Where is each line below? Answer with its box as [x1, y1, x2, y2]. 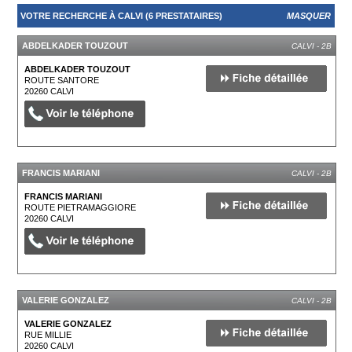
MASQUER [286, 11, 331, 20]
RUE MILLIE [24, 330, 72, 339]
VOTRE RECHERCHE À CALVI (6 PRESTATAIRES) [20, 11, 223, 20]
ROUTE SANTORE [24, 75, 100, 85]
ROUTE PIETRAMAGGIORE [24, 203, 137, 212]
